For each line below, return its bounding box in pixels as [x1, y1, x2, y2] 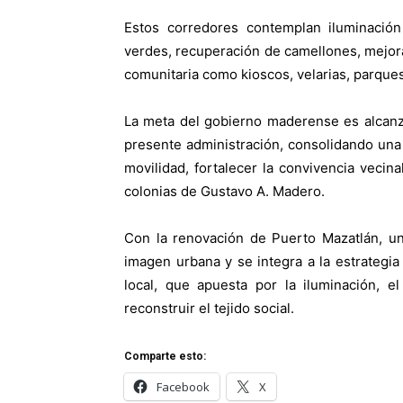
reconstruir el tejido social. [124, 300, 294, 318]
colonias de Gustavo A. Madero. [124, 183, 325, 201]
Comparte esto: [124, 350, 206, 363]
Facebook [157, 379, 210, 396]
